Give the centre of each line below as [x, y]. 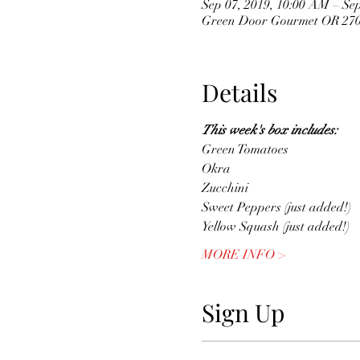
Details [239, 92]
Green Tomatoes [245, 149]
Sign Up [243, 313]
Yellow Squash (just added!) [275, 227]
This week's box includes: [271, 130]
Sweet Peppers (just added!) [276, 207]
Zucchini [225, 188]
